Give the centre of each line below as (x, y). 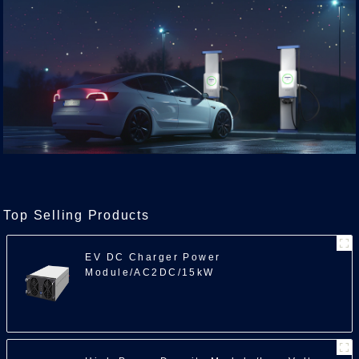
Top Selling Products (77, 215)
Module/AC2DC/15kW (150, 272)
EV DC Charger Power (153, 257)
